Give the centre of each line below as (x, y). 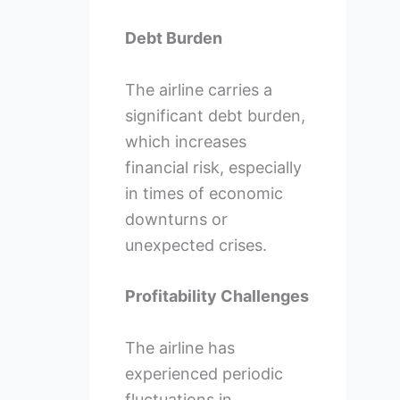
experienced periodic (204, 374)
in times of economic (204, 193)
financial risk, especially (213, 167)
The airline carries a (198, 89)
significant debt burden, (215, 115)
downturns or (176, 219)
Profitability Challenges (217, 296)
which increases (185, 141)
